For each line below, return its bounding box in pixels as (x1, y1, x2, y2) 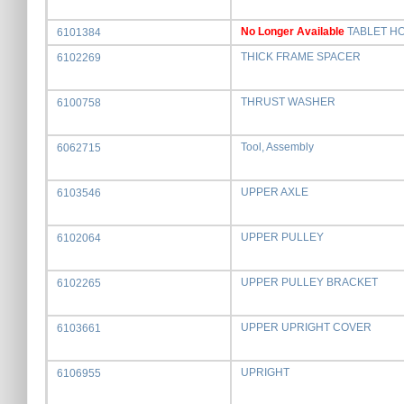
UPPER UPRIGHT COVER (241, 321, 372, 334)
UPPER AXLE (241, 186, 308, 198)
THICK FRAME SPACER (241, 50, 361, 63)
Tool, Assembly (241, 141, 314, 153)
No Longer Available (241, 25, 344, 38)
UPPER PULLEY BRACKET (241, 276, 378, 289)
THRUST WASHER (241, 96, 335, 108)
